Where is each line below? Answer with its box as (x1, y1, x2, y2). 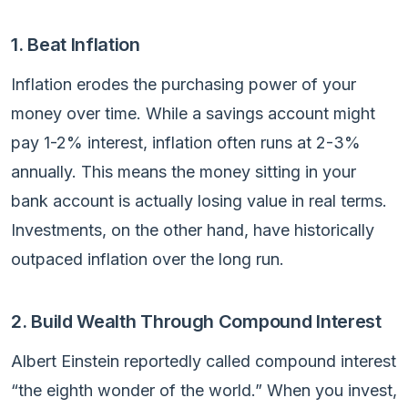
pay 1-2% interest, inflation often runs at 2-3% (11, 132, 361, 152)
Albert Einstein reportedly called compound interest (11, 351, 396, 371)
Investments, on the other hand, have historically (11, 219, 374, 240)
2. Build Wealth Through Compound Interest (11, 310, 382, 332)
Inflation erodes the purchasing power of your (11, 74, 356, 94)
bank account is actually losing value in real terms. (11, 190, 387, 210)
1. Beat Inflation (11, 33, 140, 56)
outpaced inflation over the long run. (11, 249, 284, 269)
